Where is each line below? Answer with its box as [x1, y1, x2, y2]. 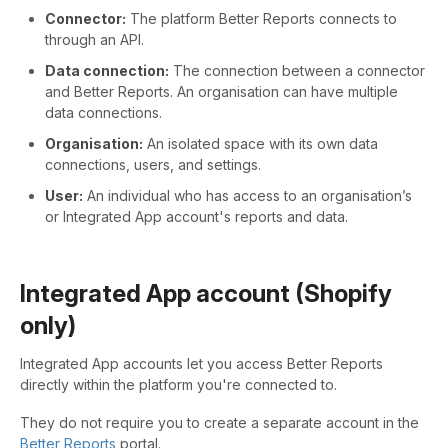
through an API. [45, 30, 144, 48]
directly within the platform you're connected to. [20, 376, 337, 394]
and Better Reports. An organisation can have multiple [45, 82, 398, 100]
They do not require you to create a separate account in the [20, 414, 419, 432]
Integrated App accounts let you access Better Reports [20, 355, 383, 373]
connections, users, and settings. [45, 155, 261, 173]
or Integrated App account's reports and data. [45, 207, 348, 225]
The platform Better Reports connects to [126, 9, 397, 27]
